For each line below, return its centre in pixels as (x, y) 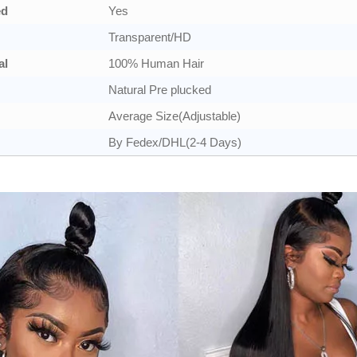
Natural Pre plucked (160, 90)
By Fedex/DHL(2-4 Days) (175, 142)
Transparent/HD (150, 37)
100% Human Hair (156, 63)
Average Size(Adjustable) (175, 116)
